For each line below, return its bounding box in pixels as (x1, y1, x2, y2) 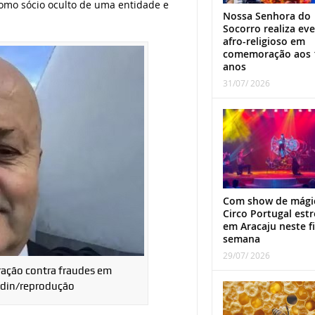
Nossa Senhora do (222, 8, 311, 22)
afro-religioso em (222, 34, 305, 48)
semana (222, 231, 260, 245)
